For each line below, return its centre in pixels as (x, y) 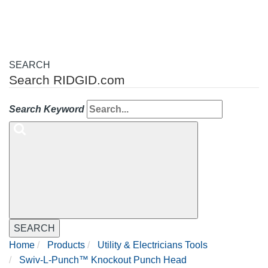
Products (66, 245)
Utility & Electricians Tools (153, 245)
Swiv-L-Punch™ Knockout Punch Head (103, 260)
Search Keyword (47, 109)
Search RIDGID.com (67, 80)
